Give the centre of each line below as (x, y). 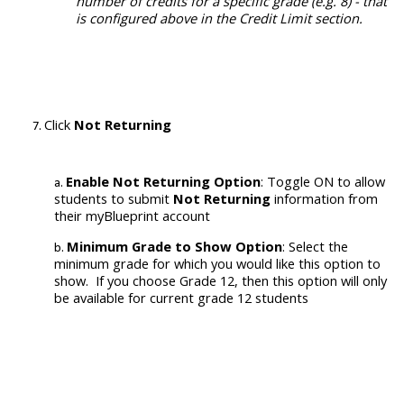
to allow (361, 182)
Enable (89, 182)
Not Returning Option (187, 182)
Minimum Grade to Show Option (174, 246)
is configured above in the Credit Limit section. (219, 18)
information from (326, 199)
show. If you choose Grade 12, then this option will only (220, 280)
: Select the (315, 246)
